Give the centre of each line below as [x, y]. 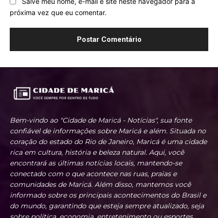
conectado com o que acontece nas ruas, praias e [93, 173]
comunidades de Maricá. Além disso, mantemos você [100, 184]
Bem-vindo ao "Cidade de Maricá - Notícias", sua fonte [101, 120]
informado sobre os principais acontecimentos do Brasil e [108, 195]
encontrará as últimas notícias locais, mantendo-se [96, 163]
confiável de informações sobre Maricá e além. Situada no [108, 131]
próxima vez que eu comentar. [58, 12]
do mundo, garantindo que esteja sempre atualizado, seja [107, 206]
